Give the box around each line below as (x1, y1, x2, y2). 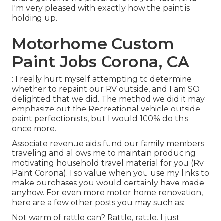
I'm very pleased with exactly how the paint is (12, 3, 190, 13)
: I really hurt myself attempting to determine (12, 74, 192, 84)
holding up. (12, 13, 57, 23)
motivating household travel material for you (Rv (12, 158, 204, 168)
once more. (12, 124, 56, 134)
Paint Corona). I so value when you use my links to (12, 168, 209, 178)
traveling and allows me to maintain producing (12, 148, 196, 158)
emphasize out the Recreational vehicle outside (12, 104, 200, 114)
